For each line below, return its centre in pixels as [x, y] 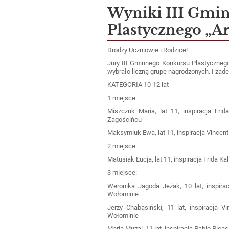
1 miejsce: [122, 98]
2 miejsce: [122, 146]
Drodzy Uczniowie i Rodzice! [148, 50]
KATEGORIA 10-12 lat [138, 84]
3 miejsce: [122, 172]
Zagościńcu [125, 119]
